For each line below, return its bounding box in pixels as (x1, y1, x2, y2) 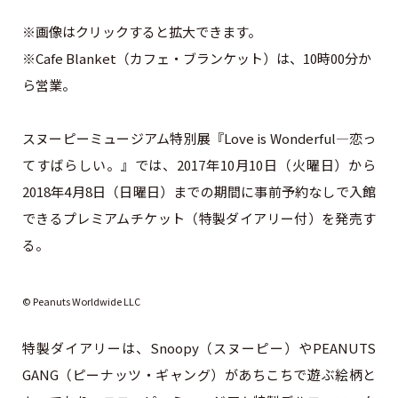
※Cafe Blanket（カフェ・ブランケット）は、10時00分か (21, 48, 371, 68)
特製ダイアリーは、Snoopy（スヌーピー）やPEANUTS (21, 338, 377, 357)
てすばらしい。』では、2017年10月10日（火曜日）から (21, 155, 377, 174)
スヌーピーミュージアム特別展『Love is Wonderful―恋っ (21, 128, 377, 147)
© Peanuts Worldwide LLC (21, 293, 140, 308)
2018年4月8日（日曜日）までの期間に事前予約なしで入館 (21, 181, 377, 201)
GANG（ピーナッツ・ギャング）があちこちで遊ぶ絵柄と (21, 364, 377, 384)
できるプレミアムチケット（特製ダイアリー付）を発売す (21, 208, 377, 227)
